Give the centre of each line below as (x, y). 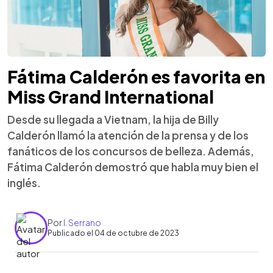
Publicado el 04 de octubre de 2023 (113, 233)
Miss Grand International (111, 96)
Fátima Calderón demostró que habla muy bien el (133, 167)
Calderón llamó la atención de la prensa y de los (128, 135)
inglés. (24, 183)
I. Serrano (82, 222)
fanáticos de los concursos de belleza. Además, (131, 151)
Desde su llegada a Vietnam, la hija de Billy (113, 119)
